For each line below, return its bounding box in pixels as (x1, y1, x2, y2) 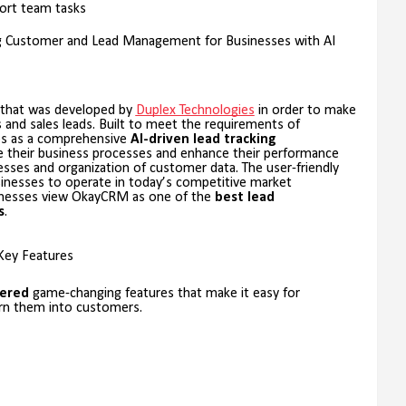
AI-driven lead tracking (126, 132, 276, 148)
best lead (214, 190, 275, 206)
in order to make (254, 103, 356, 119)
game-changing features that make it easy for (28, 286, 300, 302)
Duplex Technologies (135, 103, 255, 119)
